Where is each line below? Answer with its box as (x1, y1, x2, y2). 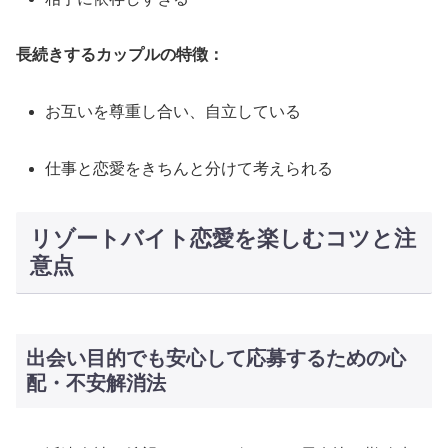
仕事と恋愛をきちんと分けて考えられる (45, 159, 334, 177)
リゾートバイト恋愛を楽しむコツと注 (29, 226, 416, 252)
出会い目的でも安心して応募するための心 (26, 347, 406, 370)
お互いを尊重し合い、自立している (45, 103, 302, 121)
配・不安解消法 (26, 372, 166, 395)
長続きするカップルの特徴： (16, 46, 224, 64)
